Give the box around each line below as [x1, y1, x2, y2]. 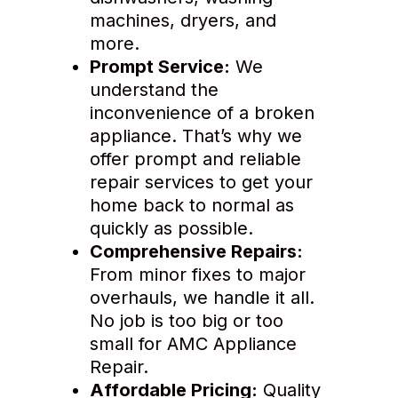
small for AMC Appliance [89, 333, 297, 355]
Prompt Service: [89, 56, 230, 78]
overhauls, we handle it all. [89, 287, 314, 309]
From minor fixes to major [89, 264, 306, 286]
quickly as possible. [89, 218, 253, 240]
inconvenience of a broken [89, 102, 314, 124]
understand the [89, 79, 219, 101]
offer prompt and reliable [89, 148, 301, 171]
